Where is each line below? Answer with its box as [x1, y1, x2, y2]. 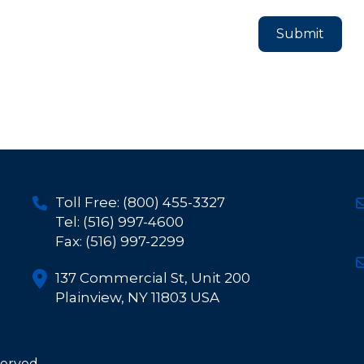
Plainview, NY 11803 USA [54, 288, 219, 305]
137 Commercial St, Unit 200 [54, 269, 250, 286]
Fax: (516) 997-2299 [54, 232, 184, 249]
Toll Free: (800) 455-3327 [54, 193, 225, 210]
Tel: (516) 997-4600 [54, 213, 184, 230]
